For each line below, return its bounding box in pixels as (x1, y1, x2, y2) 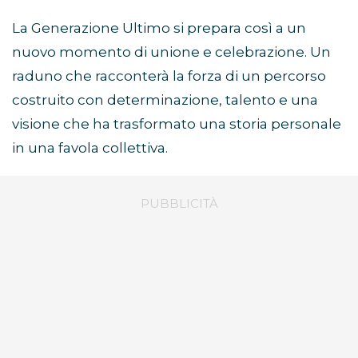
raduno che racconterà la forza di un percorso (12, 68, 326, 85)
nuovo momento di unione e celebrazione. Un (12, 44, 331, 61)
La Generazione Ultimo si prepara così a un (12, 20, 306, 37)
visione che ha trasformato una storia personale (12, 116, 341, 133)
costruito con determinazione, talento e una (12, 92, 318, 109)
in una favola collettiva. (12, 140, 168, 157)
